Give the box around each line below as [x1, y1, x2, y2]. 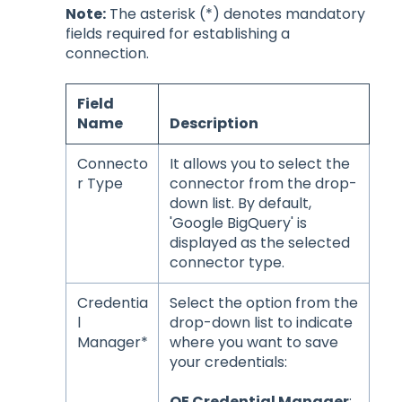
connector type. [169, 251, 284, 273]
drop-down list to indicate [169, 311, 353, 333]
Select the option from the [169, 292, 358, 313]
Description [169, 112, 258, 134]
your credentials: [169, 351, 287, 372]
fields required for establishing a [66, 22, 290, 44]
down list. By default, [169, 192, 311, 214]
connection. [66, 42, 149, 64]
